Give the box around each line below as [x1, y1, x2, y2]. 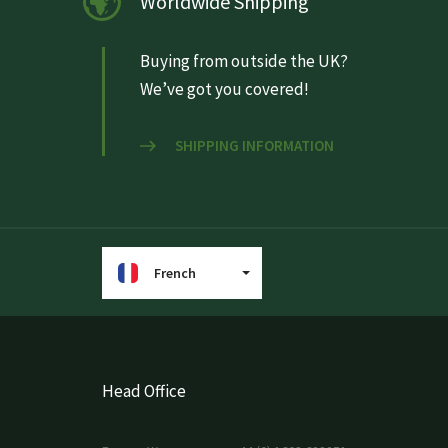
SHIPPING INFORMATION [175, 136, 334, 156]
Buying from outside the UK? [140, 50, 348, 73]
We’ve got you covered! [140, 78, 309, 101]
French [154, 264, 196, 283]
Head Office [102, 380, 186, 403]
